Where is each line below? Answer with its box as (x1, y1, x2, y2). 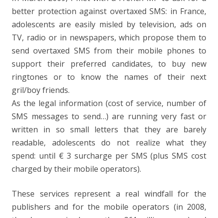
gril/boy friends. (12, 85, 70, 95)
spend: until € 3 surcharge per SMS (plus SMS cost (12, 150, 206, 161)
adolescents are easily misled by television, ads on (12, 19, 206, 30)
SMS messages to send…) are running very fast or (12, 111, 206, 122)
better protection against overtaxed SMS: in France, (12, 6, 206, 17)
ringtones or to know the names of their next (12, 72, 206, 82)
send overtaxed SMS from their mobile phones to (12, 45, 206, 56)
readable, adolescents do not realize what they (12, 137, 206, 148)
